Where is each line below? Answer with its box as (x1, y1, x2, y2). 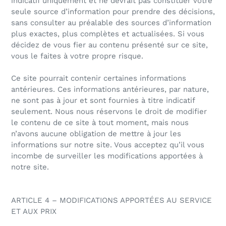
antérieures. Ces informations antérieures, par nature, (11, 85, 209, 94)
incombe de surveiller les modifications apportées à (11, 151, 203, 161)
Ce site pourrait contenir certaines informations (11, 74, 186, 83)
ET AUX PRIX (11, 207, 56, 216)
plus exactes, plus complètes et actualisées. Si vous (11, 29, 204, 39)
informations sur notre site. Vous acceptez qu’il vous (11, 140, 204, 150)
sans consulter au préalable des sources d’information (11, 18, 211, 28)
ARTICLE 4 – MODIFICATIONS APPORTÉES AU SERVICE (11, 196, 212, 205)
